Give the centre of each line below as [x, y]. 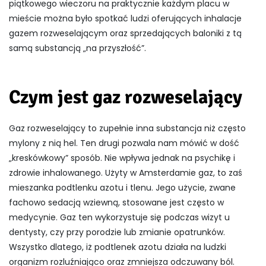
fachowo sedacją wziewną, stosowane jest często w [116, 203]
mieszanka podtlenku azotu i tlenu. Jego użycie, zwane [122, 188]
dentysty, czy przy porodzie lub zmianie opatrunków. [117, 232]
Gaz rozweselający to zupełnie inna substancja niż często [127, 129]
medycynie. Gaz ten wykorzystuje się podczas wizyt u [119, 218]
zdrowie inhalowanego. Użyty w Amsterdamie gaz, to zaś [126, 173]
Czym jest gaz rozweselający [126, 97]
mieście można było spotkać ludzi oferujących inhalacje [125, 19]
